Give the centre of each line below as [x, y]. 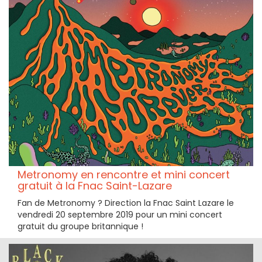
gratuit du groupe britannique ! [80, 227]
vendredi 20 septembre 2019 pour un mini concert [120, 215]
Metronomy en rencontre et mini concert [124, 175]
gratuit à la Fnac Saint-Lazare [95, 186]
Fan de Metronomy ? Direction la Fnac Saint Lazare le [126, 203]
